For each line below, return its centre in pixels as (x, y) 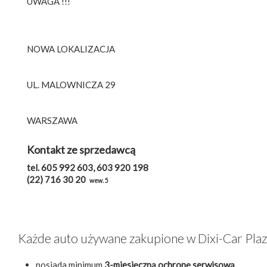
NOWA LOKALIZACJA (71, 49)
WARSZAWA (52, 120)
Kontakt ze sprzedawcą (81, 149)
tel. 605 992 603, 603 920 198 (88, 167)
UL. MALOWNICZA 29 (71, 84)
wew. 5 (99, 180)
